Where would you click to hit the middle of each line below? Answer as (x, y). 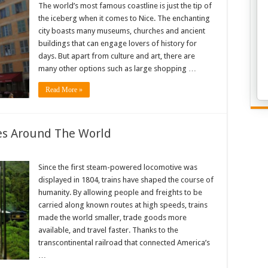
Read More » (64, 90)
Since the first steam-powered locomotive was (118, 167)
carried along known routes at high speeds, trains (123, 205)
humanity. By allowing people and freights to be (120, 192)
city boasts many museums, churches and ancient (122, 31)
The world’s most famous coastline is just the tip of (125, 6)
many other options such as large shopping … (117, 68)
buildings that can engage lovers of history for (118, 43)
